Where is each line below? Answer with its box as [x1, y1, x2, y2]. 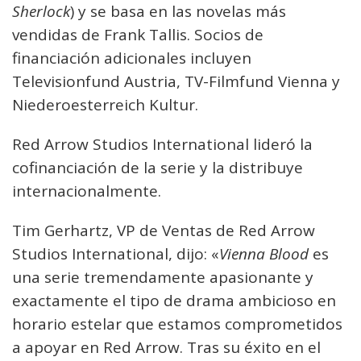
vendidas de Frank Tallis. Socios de [12, 24, 263, 45]
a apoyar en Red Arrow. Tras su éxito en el [12, 337, 321, 358]
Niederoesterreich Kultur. [12, 94, 198, 115]
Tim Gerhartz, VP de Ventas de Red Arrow [12, 220, 315, 241]
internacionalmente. [12, 180, 161, 201]
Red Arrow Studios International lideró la [12, 134, 313, 155]
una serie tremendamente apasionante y [12, 267, 313, 288]
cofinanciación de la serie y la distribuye [12, 157, 303, 178]
